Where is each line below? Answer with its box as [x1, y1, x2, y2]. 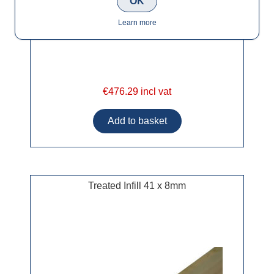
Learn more [117, 18, 157, 27]
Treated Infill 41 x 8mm [88, 180, 186, 191]
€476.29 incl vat [103, 86, 171, 97]
